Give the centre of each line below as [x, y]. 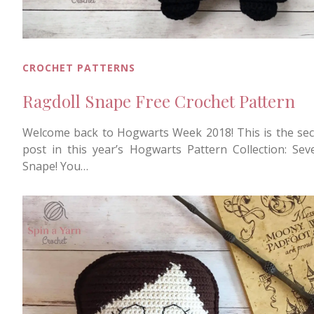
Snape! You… [55, 166]
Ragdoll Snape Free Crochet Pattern [159, 101]
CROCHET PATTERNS [79, 68]
